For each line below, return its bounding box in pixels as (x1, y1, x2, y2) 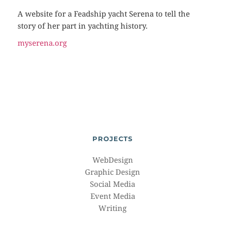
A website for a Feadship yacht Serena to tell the (18, 9, 190, 19)
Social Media (90, 179, 135, 189)
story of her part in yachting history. (18, 21, 148, 31)
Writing (98, 203, 127, 213)
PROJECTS (92, 135, 133, 143)
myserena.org (18, 38, 67, 48)
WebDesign (92, 155, 133, 165)
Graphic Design (85, 167, 140, 177)
